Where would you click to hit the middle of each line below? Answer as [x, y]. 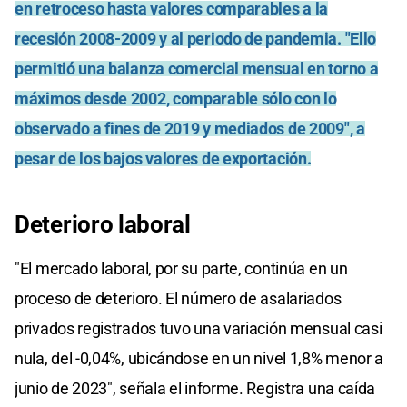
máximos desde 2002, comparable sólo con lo [176, 99]
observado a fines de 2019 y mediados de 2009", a [190, 129]
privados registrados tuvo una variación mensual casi [199, 329]
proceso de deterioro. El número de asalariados [178, 299]
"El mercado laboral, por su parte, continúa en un [181, 269]
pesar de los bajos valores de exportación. [163, 159]
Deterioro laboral [103, 225]
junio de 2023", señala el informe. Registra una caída [195, 389]
